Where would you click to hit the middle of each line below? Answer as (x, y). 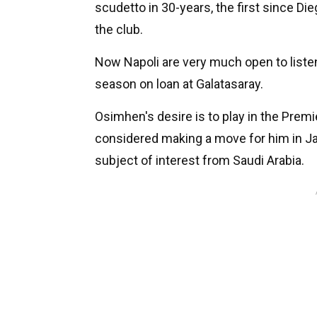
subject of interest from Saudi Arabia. (200, 160)
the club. (119, 29)
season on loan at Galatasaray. (179, 83)
